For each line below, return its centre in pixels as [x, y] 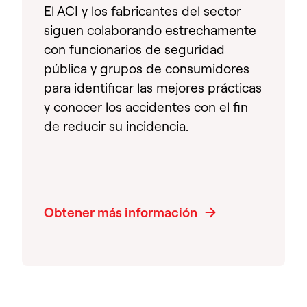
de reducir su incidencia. [116, 126]
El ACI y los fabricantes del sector [143, 11]
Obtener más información [121, 212]
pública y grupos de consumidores [147, 68]
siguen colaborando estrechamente [150, 30]
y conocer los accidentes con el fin [146, 107]
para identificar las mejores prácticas [153, 87]
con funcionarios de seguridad [134, 49]
